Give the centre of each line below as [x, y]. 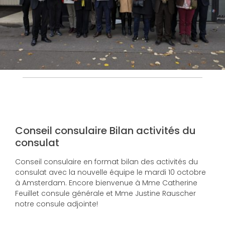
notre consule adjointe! [57, 204]
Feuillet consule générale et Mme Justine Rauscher [105, 193]
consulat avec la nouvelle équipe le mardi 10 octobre [110, 172]
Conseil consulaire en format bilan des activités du [106, 161]
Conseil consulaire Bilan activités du [105, 130]
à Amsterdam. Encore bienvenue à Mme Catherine [106, 183]
